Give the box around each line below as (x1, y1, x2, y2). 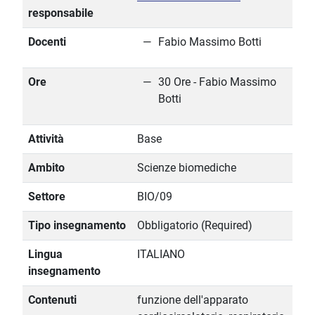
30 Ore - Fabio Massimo (158, 75, 276, 89)
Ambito (28, 161, 65, 175)
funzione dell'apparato (137, 293, 248, 307)
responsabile (28, 6, 94, 20)
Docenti (28, 35, 66, 49)
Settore (28, 190, 65, 204)
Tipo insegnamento (28, 219, 126, 233)
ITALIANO (137, 247, 185, 262)
